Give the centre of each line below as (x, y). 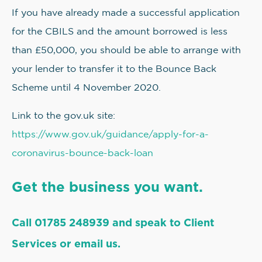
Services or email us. (66, 244)
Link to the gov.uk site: (63, 116)
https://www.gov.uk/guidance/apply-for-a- (110, 135)
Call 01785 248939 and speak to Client (113, 223)
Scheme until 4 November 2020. (86, 88)
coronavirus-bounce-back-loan (82, 154)
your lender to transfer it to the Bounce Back (114, 70)
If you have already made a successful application (126, 13)
